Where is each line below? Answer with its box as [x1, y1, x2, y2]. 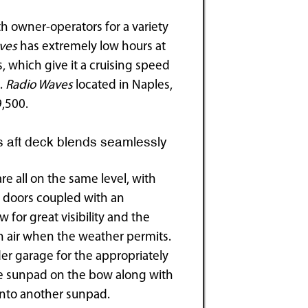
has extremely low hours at [17, 40, 166, 54]
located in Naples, [73, 78, 173, 92]
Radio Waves [5, 78, 74, 92]
